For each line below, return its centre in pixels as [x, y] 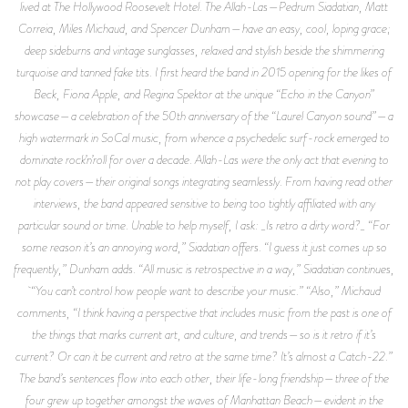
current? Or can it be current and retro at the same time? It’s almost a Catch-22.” [204, 356]
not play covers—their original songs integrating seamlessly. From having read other [204, 181]
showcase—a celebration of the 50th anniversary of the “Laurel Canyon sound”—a [204, 116]
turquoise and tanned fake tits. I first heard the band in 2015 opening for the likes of [204, 72]
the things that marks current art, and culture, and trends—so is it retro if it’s [204, 334]
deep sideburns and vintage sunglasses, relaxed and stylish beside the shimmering [204, 50]
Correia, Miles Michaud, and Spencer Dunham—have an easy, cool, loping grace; [204, 28]
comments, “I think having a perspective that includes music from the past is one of [204, 312]
